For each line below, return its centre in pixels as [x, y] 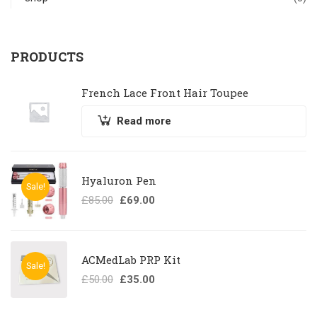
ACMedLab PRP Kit [131, 259]
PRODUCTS [47, 56]
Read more [144, 121]
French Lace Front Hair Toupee [165, 92]
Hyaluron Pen [119, 181]
